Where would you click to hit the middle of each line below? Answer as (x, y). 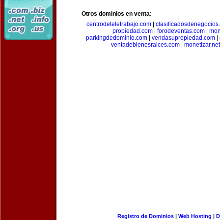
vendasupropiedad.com (183, 38)
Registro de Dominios (145, 216)
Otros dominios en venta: (117, 14)
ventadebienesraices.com (145, 45)
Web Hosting (195, 216)
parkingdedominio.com (116, 38)
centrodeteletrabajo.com (119, 24)
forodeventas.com (181, 31)
